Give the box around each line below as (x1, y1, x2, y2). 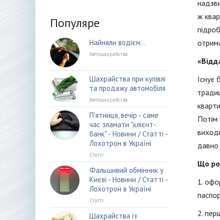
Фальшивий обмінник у (89, 165, 164, 175)
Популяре (50, 15, 100, 30)
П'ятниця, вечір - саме (89, 110, 159, 120)
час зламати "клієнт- (89, 120, 156, 129)
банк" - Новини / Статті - (89, 129, 167, 138)
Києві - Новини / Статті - (89, 175, 167, 184)
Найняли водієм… (89, 38, 146, 47)
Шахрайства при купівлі (89, 74, 165, 83)
